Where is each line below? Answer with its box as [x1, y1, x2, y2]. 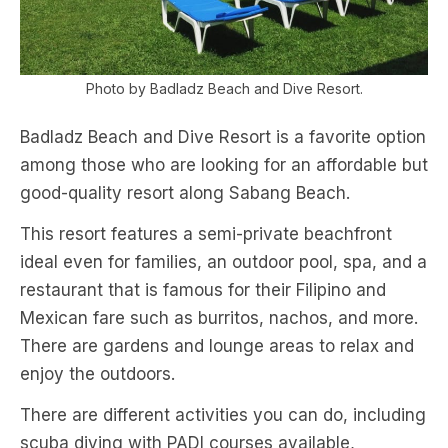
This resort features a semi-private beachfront [20, 224, 392, 245]
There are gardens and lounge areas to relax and [20, 336, 414, 357]
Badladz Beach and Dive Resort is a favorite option [20, 127, 426, 148]
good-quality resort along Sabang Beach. [20, 183, 350, 204]
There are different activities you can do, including [20, 405, 426, 426]
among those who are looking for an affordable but [20, 155, 428, 176]
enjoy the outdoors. [20, 364, 175, 385]
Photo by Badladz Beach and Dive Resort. [85, 80, 363, 98]
